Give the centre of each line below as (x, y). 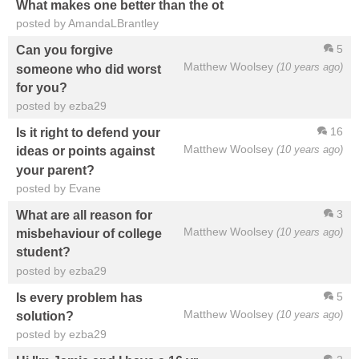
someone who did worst (89, 69)
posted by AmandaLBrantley (87, 24)
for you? (42, 87)
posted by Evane (58, 189)
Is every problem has (79, 298)
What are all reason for (84, 215)
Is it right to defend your (88, 133)
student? (43, 252)
